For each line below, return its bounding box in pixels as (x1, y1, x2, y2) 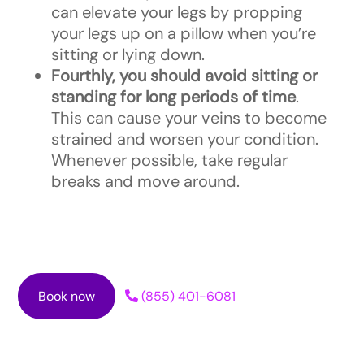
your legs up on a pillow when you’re (50, 23, 316, 45)
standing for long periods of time (50, 86, 296, 108)
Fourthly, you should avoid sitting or (50, 65, 318, 87)
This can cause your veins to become (50, 107, 327, 129)
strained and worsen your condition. (50, 128, 318, 150)
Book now (38, 288, 96, 305)
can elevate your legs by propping (50, 2, 302, 24)
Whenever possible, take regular (50, 149, 288, 171)
